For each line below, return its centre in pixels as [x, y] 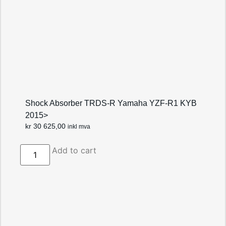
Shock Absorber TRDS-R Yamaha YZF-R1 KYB [111, 103]
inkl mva [79, 127]
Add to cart [74, 150]
